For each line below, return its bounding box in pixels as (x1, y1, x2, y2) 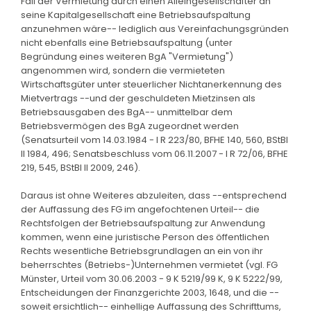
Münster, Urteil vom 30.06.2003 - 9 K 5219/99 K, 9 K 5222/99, (21, 271, 283, 285)
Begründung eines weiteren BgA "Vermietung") (21, 49, 233, 63)
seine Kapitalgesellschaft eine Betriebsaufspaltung (21, 8, 251, 22)
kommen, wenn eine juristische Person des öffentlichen (21, 230, 269, 244)
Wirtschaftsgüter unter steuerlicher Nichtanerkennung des (21, 77, 282, 91)
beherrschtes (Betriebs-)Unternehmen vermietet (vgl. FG (21, 258, 278, 271)
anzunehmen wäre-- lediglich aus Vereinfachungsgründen (21, 22, 289, 35)
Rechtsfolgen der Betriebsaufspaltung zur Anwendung (21, 216, 265, 230)
